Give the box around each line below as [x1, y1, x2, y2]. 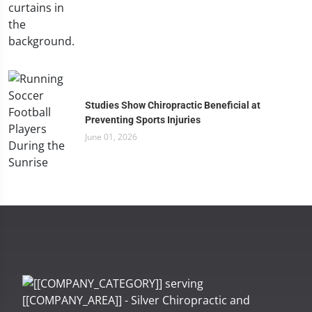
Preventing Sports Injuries [85, 114, 201, 125]
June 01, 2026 [85, 130, 137, 143]
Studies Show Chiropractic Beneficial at [85, 99, 260, 111]
